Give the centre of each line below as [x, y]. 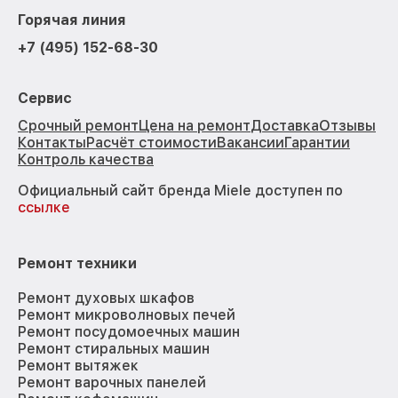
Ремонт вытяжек [78, 366]
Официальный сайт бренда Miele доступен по [180, 191]
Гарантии [317, 143]
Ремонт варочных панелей [112, 383]
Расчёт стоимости [151, 143]
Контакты [52, 143]
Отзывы [347, 126]
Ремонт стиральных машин [114, 349]
